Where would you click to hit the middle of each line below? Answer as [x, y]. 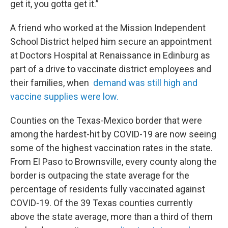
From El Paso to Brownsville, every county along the [113, 161]
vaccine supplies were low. [64, 96]
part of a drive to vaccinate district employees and [111, 69]
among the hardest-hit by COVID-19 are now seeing [113, 134]
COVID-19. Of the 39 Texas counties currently [102, 203]
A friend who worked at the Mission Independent [108, 27]
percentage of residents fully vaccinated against [108, 189]
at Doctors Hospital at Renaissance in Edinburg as [110, 55]
